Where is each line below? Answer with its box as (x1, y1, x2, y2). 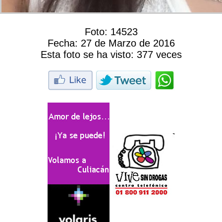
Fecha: (47, 38, 81, 49)
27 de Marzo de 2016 (80, 38, 175, 49)
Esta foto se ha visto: (40, 49, 134, 60)
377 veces (133, 49, 182, 60)
